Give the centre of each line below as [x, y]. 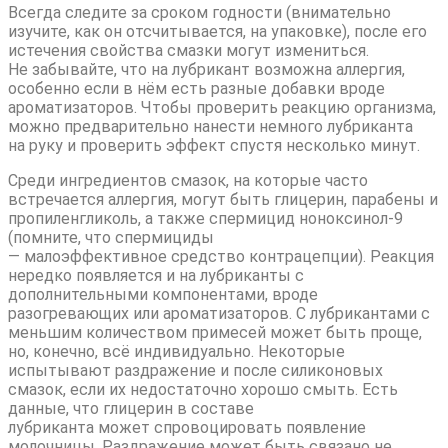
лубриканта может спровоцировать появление [187, 428]
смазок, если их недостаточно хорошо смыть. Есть [203, 390]
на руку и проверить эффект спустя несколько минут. [214, 146]
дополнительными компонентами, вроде [163, 295]
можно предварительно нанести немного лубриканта [210, 127]
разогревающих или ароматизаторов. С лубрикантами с [219, 314]
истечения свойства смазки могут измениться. [188, 51]
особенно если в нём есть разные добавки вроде [196, 89]
